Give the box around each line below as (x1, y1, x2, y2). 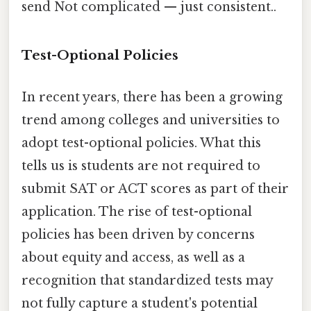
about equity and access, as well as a (22, 249, 245, 265)
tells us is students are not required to (22, 158, 260, 174)
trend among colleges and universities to (22, 112, 280, 128)
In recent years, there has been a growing (22, 89, 283, 105)
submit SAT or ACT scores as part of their (22, 180, 289, 196)
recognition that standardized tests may (22, 272, 273, 288)
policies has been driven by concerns (22, 226, 255, 242)
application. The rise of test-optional (22, 203, 252, 219)
